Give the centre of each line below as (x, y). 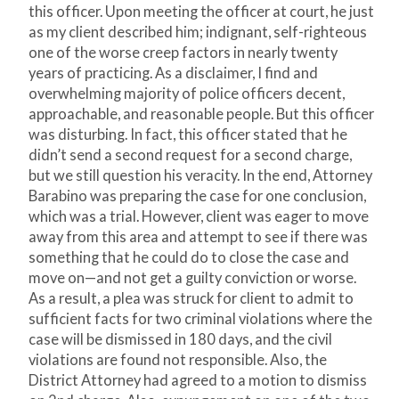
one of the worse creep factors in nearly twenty (183, 53)
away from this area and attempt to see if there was (198, 237)
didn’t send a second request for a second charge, (190, 155)
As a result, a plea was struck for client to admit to (191, 299)
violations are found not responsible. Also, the (178, 360)
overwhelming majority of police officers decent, (187, 94)
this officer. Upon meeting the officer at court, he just (201, 12)
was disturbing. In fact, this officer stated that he (188, 135)
